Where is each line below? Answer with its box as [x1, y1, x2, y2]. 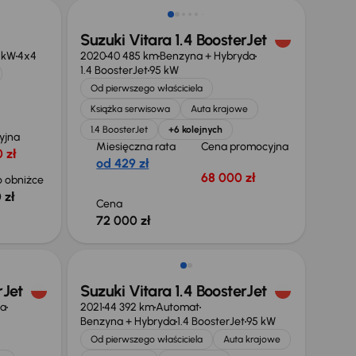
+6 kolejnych [168, 124, 223, 135]
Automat [156, 300, 200, 314]
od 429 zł [96, 156, 149, 171]
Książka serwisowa [91, 103, 171, 114]
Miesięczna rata [96, 140, 176, 153]
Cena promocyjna [201, 140, 292, 153]
